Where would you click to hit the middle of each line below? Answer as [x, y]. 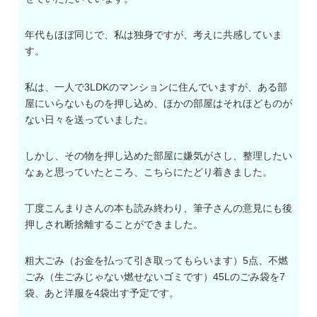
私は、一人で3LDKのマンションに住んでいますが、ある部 [156, 87]
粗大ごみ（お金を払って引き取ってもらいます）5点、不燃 [156, 261]
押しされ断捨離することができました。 [114, 225]
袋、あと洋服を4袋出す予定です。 [102, 293]
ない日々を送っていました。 [89, 120]
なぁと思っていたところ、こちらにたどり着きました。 [149, 172]
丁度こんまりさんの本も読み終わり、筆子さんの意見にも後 [158, 208]
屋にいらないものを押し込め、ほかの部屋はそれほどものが [158, 104]
